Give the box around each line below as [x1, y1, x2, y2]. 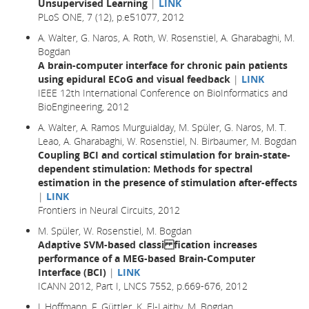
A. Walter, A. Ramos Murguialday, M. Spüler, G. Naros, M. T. [38, 120, 286, 134]
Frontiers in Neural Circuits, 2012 [38, 203, 180, 217]
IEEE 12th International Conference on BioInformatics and [38, 86, 288, 99]
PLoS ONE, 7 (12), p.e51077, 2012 [38, 10, 184, 23]
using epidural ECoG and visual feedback [38, 72, 230, 86]
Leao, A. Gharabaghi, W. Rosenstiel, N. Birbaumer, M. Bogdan [38, 134, 297, 148]
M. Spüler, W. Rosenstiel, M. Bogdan [38, 223, 192, 237]
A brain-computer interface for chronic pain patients [38, 58, 288, 72]
